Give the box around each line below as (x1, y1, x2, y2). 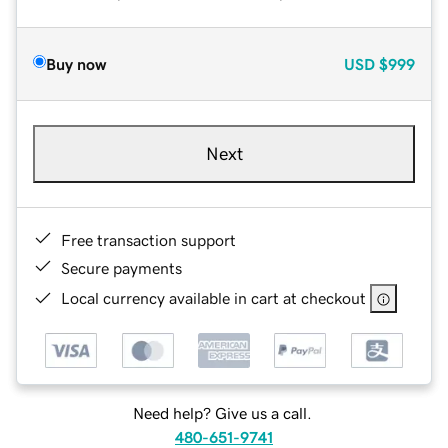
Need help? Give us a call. (132, 405, 312, 422)
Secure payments (61, 259, 182, 276)
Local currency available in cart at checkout (61, 289, 366, 306)
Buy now (46, 55, 106, 72)
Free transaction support (61, 231, 236, 248)
